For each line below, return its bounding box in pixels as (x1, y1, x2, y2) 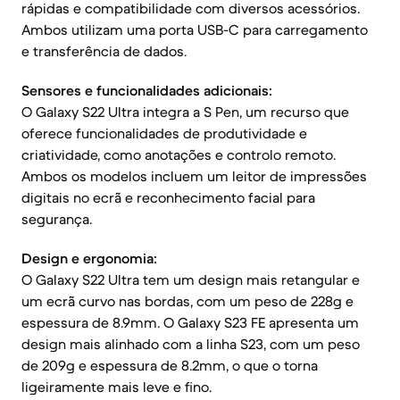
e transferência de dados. (21, 42, 187, 60)
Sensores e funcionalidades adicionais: (21, 81, 272, 99)
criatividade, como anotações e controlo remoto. (21, 146, 336, 163)
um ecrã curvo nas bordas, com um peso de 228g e (21, 292, 354, 310)
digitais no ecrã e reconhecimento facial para (21, 188, 315, 206)
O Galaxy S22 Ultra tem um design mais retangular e (21, 271, 360, 288)
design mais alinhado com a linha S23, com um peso (21, 335, 360, 353)
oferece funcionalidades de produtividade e (21, 124, 307, 142)
